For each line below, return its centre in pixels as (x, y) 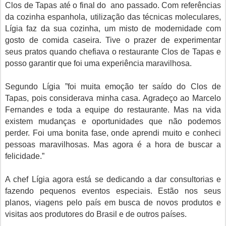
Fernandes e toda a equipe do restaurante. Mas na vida (113, 110)
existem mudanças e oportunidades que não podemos (113, 121)
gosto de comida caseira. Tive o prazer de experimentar (113, 40)
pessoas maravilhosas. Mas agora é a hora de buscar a (113, 145)
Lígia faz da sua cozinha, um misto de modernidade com (113, 29)
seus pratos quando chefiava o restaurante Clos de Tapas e (113, 52)
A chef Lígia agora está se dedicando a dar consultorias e (113, 179)
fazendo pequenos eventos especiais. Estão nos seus (113, 191)
